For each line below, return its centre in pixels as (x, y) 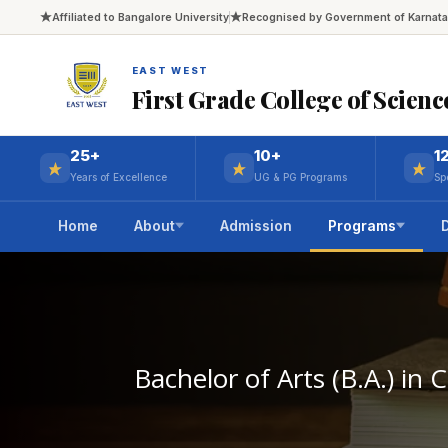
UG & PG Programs (300, 177)
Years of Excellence (118, 177)
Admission (256, 225)
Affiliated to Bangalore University (140, 17)
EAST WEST (170, 70)
